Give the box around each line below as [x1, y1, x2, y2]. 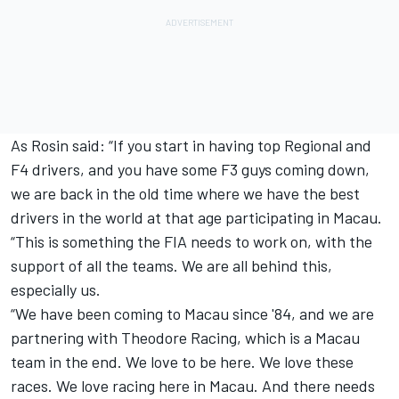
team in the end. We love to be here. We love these [11, 352, 354, 372]
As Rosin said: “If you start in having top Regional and [11, 135, 371, 156]
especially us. [11, 280, 101, 300]
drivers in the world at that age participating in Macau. [11, 208, 382, 228]
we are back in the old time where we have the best [11, 183, 360, 204]
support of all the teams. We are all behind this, [11, 256, 332, 276]
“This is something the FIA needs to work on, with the [11, 232, 372, 252]
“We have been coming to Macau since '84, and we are [11, 304, 374, 324]
